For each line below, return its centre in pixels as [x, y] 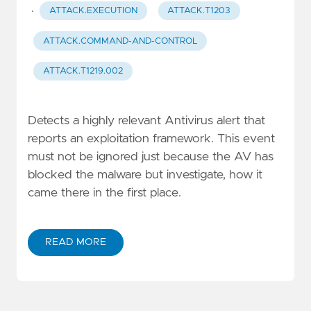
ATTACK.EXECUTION [93, 11]
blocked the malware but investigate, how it [145, 175]
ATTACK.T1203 [199, 11]
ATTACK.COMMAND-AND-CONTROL [120, 41]
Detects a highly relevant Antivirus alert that [146, 120]
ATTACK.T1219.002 [83, 71]
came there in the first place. [104, 193]
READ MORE [76, 242]
